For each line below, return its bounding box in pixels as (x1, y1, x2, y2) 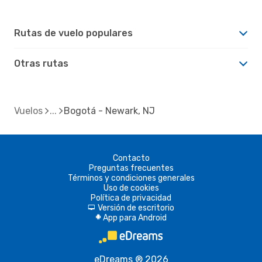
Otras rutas (14, 57, 68, 69)
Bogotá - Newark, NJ (64, 105, 155, 116)
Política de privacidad (91, 192, 171, 203)
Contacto (112, 153, 150, 163)
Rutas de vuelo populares (14, 27, 133, 39)
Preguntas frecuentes (88, 163, 174, 173)
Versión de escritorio (98, 202, 174, 213)
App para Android (102, 212, 167, 223)
